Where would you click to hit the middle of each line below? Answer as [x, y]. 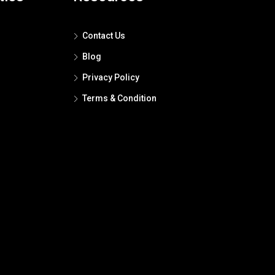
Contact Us [103, 36]
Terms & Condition [119, 99]
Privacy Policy [110, 78]
